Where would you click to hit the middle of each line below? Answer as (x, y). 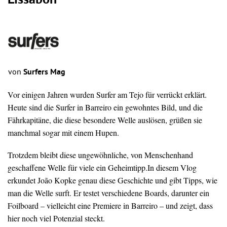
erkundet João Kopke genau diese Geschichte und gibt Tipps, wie (112, 180)
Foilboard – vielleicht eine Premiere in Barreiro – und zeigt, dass (110, 205)
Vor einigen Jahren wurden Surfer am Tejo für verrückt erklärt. (107, 94)
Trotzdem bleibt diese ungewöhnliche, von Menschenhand (100, 155)
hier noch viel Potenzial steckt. (56, 218)
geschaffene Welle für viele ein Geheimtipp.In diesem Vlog (102, 167)
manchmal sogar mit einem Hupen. (63, 132)
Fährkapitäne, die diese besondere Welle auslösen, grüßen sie (105, 120)
